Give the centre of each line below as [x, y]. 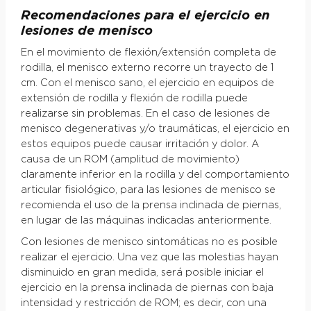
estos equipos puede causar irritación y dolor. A [140, 145]
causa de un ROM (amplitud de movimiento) [130, 160]
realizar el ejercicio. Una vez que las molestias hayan [149, 258]
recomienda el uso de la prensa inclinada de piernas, [151, 206]
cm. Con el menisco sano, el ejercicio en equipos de [147, 84]
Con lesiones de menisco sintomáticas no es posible [149, 243]
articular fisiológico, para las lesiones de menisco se [148, 191]
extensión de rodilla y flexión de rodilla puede [134, 99]
